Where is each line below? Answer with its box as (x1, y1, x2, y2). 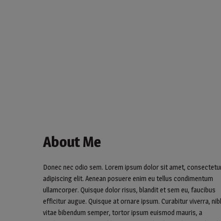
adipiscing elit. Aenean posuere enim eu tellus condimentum (43, 174, 213, 183)
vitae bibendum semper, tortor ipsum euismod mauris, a (43, 208, 202, 217)
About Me (43, 133, 101, 151)
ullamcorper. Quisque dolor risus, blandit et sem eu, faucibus (43, 185, 216, 194)
